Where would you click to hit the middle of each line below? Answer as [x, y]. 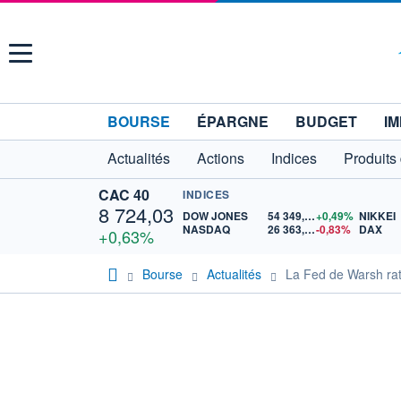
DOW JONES [215, 216]
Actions [221, 158]
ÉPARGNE [233, 121]
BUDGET [326, 121]
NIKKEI [378, 216]
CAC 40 [124, 195]
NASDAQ [206, 229]
